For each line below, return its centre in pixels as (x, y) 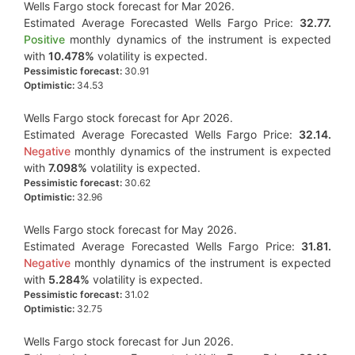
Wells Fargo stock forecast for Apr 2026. (128, 118)
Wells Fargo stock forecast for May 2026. (130, 229)
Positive (44, 39)
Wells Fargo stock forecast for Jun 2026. (129, 341)
